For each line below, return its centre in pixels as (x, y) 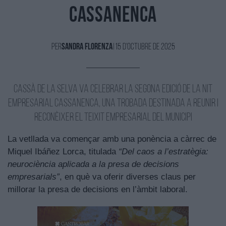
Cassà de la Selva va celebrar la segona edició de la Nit (113, 90)
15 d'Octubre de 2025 (145, 47)
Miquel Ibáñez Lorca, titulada (63, 152)
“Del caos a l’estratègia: (163, 152)
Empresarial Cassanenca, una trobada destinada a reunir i (113, 104)
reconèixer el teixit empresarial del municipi (113, 118)
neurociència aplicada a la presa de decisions (93, 164)
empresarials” (34, 177)
